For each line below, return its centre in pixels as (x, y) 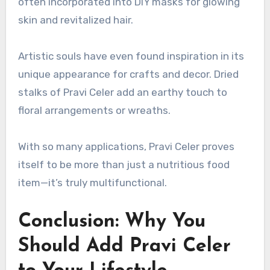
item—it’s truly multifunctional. (92, 183)
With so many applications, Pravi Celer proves (126, 147)
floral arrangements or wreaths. (94, 111)
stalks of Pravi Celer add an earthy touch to (122, 93)
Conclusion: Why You (111, 222)
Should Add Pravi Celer (124, 247)
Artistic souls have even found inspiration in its (131, 56)
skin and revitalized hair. (75, 20)
